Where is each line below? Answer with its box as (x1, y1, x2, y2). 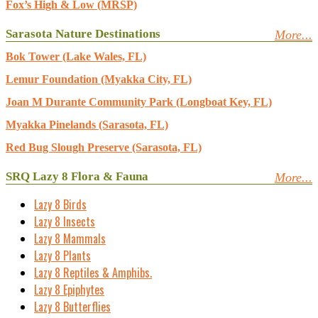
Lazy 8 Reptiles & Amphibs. (34, 264, 152, 281)
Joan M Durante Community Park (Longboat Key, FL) (6, 96, 272, 108)
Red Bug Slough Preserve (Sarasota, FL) (6, 141, 202, 153)
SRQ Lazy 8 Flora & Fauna (6, 170, 148, 183)
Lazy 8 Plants (34, 247, 91, 264)
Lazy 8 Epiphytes (34, 281, 104, 298)
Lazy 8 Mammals (34, 230, 106, 247)
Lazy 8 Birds (34, 196, 87, 213)
